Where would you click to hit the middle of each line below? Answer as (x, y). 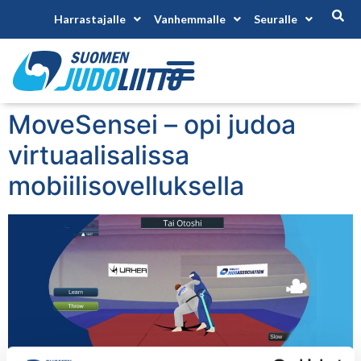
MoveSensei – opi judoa (152, 124)
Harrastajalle (90, 19)
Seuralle (276, 19)
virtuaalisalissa (99, 155)
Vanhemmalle (190, 19)
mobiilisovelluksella (126, 186)
